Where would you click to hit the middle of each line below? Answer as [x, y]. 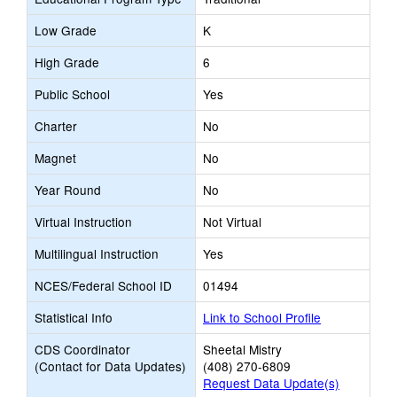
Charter [56, 126]
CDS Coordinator [82, 349]
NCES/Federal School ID [103, 285]
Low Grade [66, 30]
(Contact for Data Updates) [110, 366]
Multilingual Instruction [97, 253]
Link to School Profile [262, 317]
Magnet [55, 158]
